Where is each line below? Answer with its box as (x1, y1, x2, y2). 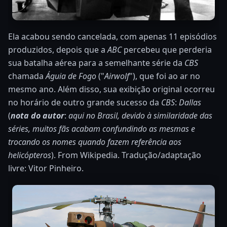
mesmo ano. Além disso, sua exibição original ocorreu (8, 83, 215, 95)
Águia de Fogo (46, 70, 96, 82)
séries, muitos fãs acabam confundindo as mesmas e (8, 123, 195, 134)
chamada (8, 70, 46, 82)
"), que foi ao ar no (129, 70, 200, 82)
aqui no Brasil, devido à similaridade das (68, 109, 212, 121)
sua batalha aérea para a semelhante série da (8, 57, 184, 68)
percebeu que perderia (124, 44, 212, 55)
